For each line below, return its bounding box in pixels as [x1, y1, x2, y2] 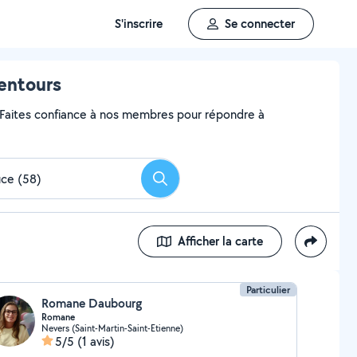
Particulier [246, 283, 291, 296]
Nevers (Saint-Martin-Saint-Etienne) [41, 322, 183, 334]
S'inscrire [115, 15, 163, 32]
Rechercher [159, 175, 219, 192]
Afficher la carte [178, 233, 263, 249]
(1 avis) [76, 333, 115, 350]
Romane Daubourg [41, 295, 142, 312]
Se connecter [225, 15, 295, 32]
